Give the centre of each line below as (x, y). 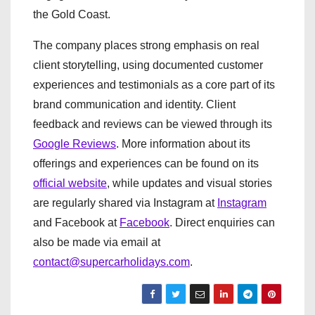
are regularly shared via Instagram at (125, 202)
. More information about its (183, 143)
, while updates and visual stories (189, 183)
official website (70, 183)
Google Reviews (75, 143)
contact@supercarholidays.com (111, 262)
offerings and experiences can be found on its (146, 163)
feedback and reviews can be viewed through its (153, 124)
